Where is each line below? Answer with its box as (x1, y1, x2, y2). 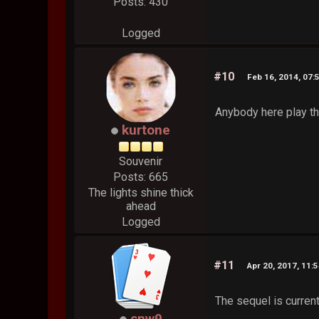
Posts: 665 (113, 170, 169, 184)
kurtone (122, 122, 171, 139)
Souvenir (119, 155, 163, 169)
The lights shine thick (88, 186, 194, 200)
